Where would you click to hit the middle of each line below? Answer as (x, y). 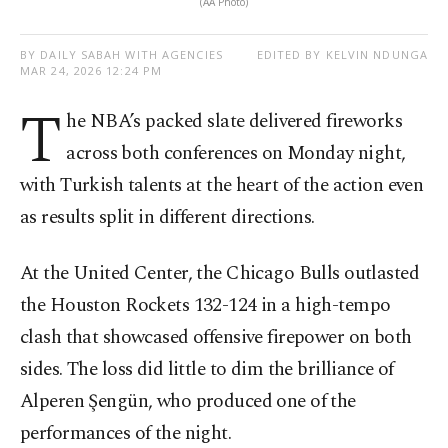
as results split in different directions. (167, 218)
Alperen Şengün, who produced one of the (188, 402)
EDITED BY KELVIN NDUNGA (342, 55)
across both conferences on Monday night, (236, 154)
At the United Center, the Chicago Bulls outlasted (220, 274)
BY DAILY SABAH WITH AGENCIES (121, 55)
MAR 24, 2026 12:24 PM (91, 71)
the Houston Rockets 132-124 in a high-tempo (205, 306)
